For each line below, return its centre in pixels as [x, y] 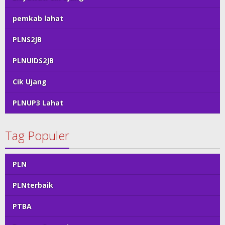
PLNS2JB [27, 40]
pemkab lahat [38, 19]
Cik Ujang [30, 82]
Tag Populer [37, 136]
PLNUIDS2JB [33, 61]
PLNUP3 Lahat [38, 103]
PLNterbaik [33, 185]
